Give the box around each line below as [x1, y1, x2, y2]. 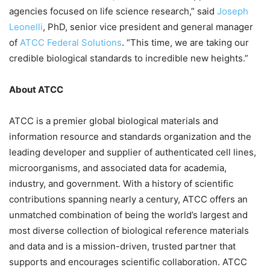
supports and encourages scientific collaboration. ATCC [9, 256, 247, 268]
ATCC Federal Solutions [20, 37, 122, 49]
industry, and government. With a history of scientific [9, 178, 233, 190]
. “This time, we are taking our [122, 37, 249, 49]
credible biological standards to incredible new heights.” [9, 52, 248, 64]
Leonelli [9, 21, 43, 33]
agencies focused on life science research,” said [9, 5, 217, 17]
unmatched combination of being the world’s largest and [9, 209, 248, 221]
